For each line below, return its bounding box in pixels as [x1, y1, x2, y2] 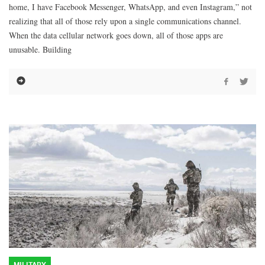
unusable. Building [9, 44, 72, 56]
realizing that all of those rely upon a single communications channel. [9, 15, 241, 27]
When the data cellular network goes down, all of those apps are [9, 30, 223, 41]
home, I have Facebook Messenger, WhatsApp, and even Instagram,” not [9, 1, 252, 13]
